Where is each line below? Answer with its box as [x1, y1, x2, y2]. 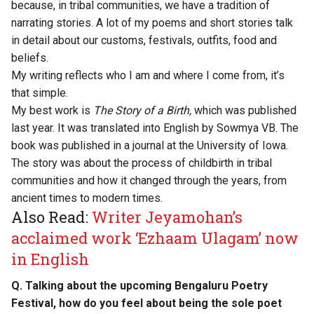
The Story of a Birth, [93, 104, 194, 118]
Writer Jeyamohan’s [92, 207, 243, 228]
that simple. [11, 86, 68, 100]
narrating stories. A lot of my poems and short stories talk [11, 16, 293, 30]
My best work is [11, 104, 93, 118]
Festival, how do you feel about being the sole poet [11, 296, 282, 310]
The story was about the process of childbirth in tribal [11, 156, 272, 170]
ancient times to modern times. [11, 191, 163, 205]
